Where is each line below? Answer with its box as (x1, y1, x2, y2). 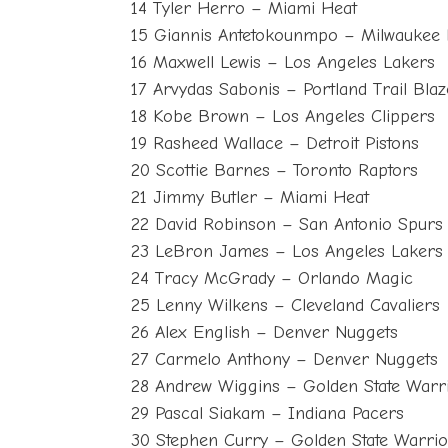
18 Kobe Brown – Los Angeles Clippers (131, 105, 436, 127)
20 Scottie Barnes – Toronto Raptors (131, 159, 419, 181)
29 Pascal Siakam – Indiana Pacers (131, 402, 405, 424)
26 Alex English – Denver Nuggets (131, 321, 399, 343)
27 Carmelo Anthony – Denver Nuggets (131, 348, 439, 370)
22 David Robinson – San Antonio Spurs (131, 213, 444, 235)
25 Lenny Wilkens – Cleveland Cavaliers (131, 294, 441, 316)
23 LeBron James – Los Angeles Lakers (131, 240, 444, 262)
